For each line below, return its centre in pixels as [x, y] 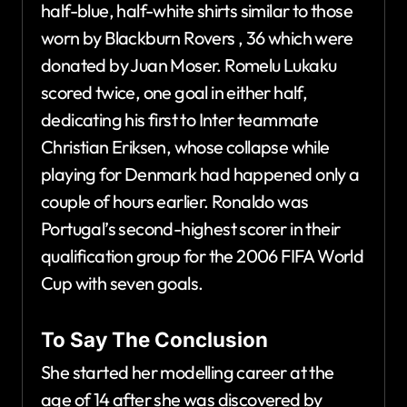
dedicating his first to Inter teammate [180, 120]
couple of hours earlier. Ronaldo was [175, 202]
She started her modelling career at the [188, 372]
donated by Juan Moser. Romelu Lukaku [189, 65]
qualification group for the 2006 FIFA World [203, 256]
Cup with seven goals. [122, 283]
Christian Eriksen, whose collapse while [185, 147]
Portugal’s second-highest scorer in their [191, 229]
